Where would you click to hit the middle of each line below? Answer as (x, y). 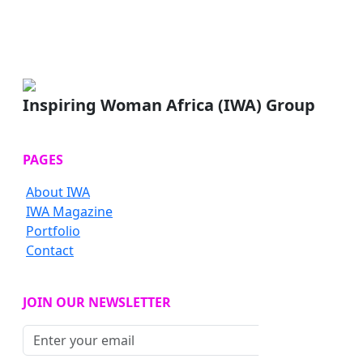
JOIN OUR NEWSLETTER (97, 303)
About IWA (58, 192)
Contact (50, 251)
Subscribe (299, 341)
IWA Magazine (69, 212)
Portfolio (53, 231)
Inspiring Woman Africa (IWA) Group (169, 105)
